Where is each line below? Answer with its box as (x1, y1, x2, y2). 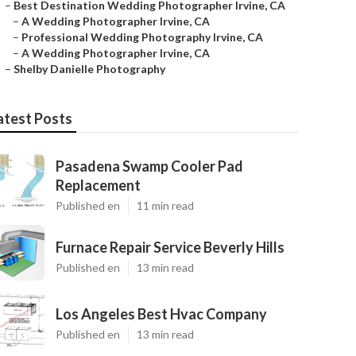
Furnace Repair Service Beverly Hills (56, 238, 284, 256)
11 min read (137, 199, 194, 212)
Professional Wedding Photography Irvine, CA (21, 30, 263, 44)
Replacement (56, 176, 141, 194)
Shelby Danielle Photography (14, 62, 165, 75)
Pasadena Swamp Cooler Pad (56, 157, 243, 175)
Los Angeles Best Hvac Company (56, 305, 267, 323)
